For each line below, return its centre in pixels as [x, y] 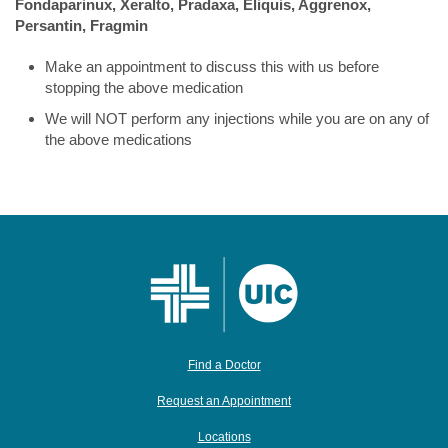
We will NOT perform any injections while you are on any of [237, 118]
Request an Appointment [224, 401]
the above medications [118, 139]
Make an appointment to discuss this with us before [212, 66]
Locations [224, 437]
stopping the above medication [144, 87]
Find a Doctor [224, 365]
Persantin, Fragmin [81, 25]
